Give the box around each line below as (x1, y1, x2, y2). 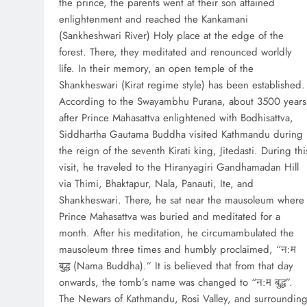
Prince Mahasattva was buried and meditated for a (59, 209, 280, 225)
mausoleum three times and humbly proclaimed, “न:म (59, 242, 296, 258)
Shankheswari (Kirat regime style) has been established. (59, 77, 305, 93)
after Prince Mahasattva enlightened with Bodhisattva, (59, 110, 293, 126)
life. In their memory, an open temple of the (59, 61, 254, 77)
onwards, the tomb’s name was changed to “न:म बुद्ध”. (59, 275, 293, 291)
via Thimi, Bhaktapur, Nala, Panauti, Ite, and (59, 176, 254, 192)
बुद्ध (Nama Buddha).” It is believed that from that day (59, 258, 293, 274)
